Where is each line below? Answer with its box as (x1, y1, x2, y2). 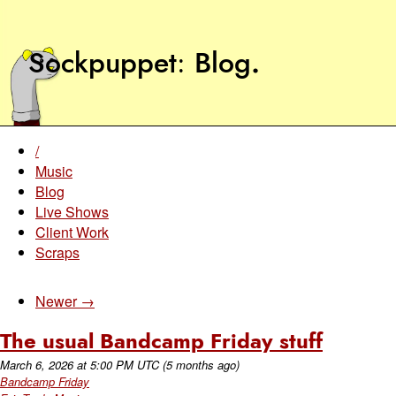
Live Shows (35, 202, 109, 222)
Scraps (35, 242, 80, 263)
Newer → (35, 291, 95, 311)
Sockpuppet (28, 42, 177, 83)
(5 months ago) (163, 356, 240, 373)
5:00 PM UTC (90, 356, 159, 373)
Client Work (35, 222, 109, 242)
